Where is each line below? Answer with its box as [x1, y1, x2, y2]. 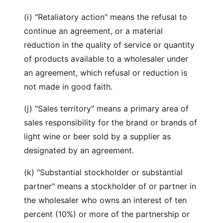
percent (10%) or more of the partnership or [24, 209, 190, 219]
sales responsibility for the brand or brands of [24, 117, 197, 127]
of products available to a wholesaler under [24, 54, 188, 64]
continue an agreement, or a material [24, 26, 163, 36]
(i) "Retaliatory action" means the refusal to [24, 12, 187, 22]
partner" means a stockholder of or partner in [24, 181, 196, 191]
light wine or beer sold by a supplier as [24, 131, 171, 141]
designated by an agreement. [24, 145, 136, 155]
